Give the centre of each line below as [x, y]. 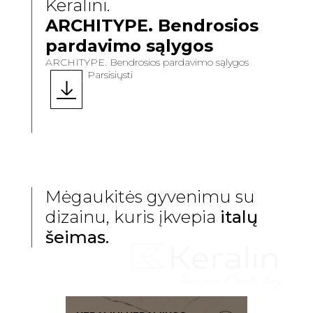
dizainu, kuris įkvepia [130, 217]
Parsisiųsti [110, 75]
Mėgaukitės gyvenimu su [150, 197]
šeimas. [77, 237]
